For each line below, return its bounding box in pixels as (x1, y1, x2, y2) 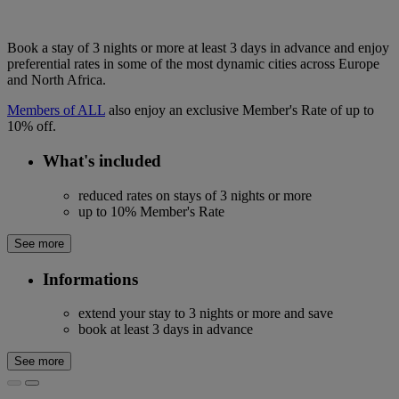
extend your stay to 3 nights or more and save (78, 305, 333, 322)
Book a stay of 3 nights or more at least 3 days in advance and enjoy (7, 40, 389, 56)
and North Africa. (7, 72, 106, 88)
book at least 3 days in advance (78, 322, 253, 338)
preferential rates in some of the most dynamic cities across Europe (7, 56, 379, 72)
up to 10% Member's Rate (78, 203, 224, 219)
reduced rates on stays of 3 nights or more (78, 187, 312, 203)
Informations (43, 269, 138, 289)
